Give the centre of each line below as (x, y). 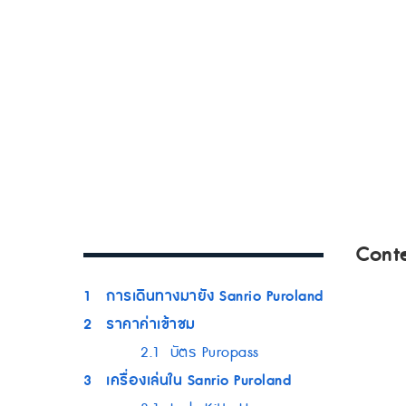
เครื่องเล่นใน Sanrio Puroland (198, 381)
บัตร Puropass (214, 353)
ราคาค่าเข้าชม (151, 324)
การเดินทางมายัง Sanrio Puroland (215, 296)
